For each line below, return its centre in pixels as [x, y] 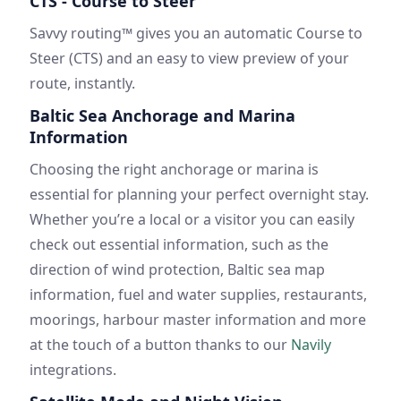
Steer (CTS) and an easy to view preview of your [189, 59]
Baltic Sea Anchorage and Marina [162, 116]
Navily [311, 345]
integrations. [73, 370]
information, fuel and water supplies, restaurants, [198, 295]
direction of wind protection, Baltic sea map [177, 270]
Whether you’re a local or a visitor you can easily [192, 220]
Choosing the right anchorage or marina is [174, 170]
